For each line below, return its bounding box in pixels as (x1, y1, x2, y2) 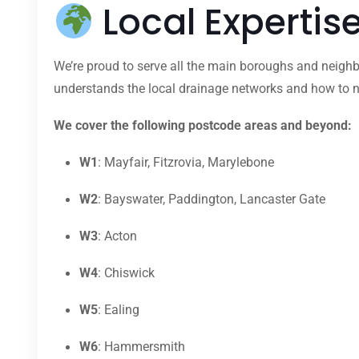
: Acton (98, 228, 137, 244)
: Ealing (98, 302, 139, 318)
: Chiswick (98, 265, 155, 281)
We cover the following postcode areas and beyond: (54, 118, 352, 134)
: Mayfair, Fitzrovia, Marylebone (98, 155, 274, 171)
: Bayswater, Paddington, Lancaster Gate (98, 192, 325, 208)
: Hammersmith (98, 339, 185, 355)
